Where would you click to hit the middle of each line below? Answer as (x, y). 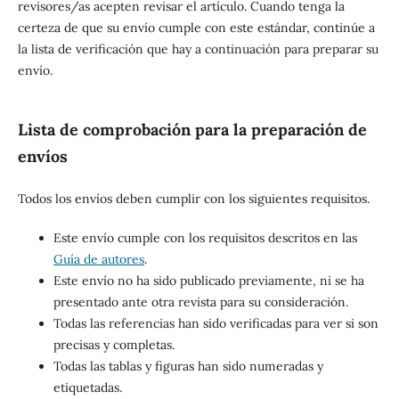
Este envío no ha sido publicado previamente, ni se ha (208, 281)
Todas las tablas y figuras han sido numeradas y (188, 366)
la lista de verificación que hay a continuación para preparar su (198, 49)
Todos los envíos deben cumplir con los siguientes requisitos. (193, 199)
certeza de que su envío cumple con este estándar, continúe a (196, 28)
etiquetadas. (87, 388)
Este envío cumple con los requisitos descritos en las (205, 238)
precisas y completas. (114, 345)
